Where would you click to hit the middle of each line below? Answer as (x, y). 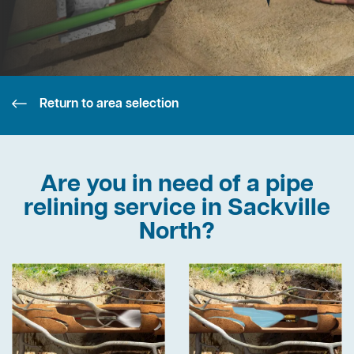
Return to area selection (109, 104)
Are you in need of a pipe (177, 185)
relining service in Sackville (177, 209)
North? (177, 233)
